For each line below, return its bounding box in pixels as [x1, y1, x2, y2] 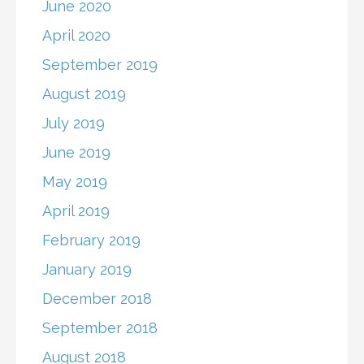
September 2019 [42, 56, 158, 74]
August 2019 [42, 85, 126, 103]
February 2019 [42, 232, 141, 249]
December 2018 [42, 290, 152, 308]
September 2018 [42, 319, 158, 337]
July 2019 [42, 115, 105, 132]
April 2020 [42, 27, 110, 45]
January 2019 [42, 261, 132, 279]
